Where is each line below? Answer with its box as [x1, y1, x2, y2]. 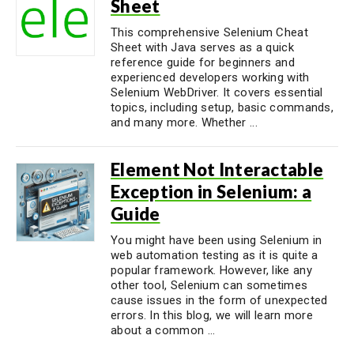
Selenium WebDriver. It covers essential [111, 85, 323, 100]
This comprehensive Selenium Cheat [111, 25, 308, 40]
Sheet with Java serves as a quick [111, 40, 294, 55]
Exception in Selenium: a [111, 181, 312, 202]
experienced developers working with [111, 70, 310, 85]
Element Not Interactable [111, 159, 324, 180]
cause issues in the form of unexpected [111, 293, 328, 307]
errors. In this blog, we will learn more [111, 308, 314, 322]
